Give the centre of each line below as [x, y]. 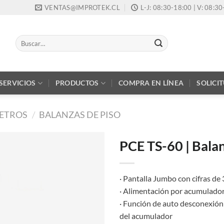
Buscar [24, 39]
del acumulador [146, 216]
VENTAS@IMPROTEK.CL [82, 7]
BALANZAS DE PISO [80, 114]
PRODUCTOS [77, 83]
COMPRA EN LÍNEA [151, 83]
